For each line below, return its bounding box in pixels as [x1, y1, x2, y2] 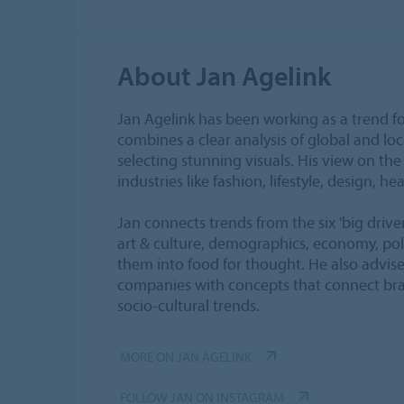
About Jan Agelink [117, 58, 331, 93]
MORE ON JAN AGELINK [120, 347, 252, 365]
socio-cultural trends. [117, 294, 260, 316]
